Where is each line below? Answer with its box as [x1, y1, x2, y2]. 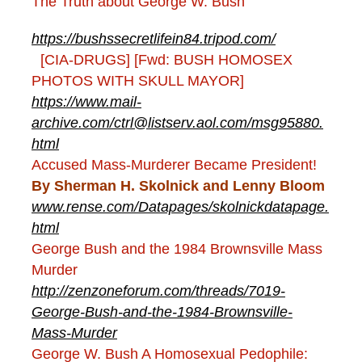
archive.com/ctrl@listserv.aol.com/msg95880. [32, 115, 323, 132]
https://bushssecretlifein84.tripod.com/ [32, 31, 276, 48]
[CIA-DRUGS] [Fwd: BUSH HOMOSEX [32, 52, 293, 69]
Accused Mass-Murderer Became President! [32, 157, 317, 174]
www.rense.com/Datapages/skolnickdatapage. [32, 199, 329, 216]
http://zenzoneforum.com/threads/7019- [32, 283, 285, 300]
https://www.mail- [32, 94, 141, 111]
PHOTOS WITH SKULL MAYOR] [32, 73, 244, 90]
